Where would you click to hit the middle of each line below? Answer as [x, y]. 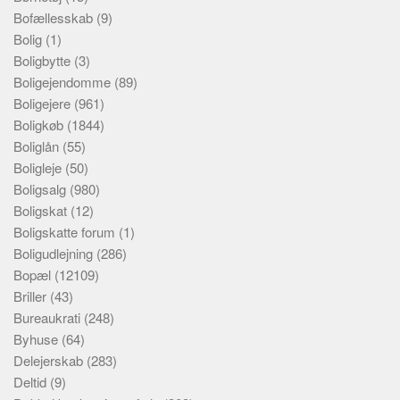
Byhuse [37, 339]
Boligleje [39, 167]
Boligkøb [40, 125]
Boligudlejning [55, 253]
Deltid [32, 382]
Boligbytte [44, 60]
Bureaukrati [49, 317]
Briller [32, 296]
